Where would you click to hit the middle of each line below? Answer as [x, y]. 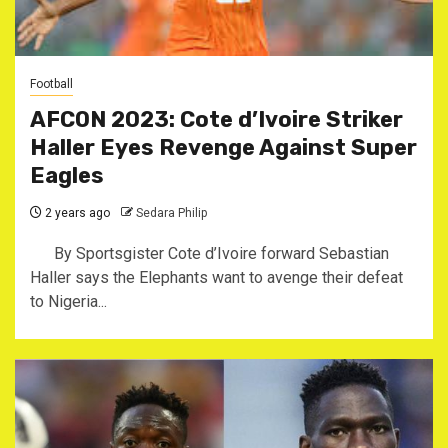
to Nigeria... [68, 301]
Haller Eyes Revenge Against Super [223, 147]
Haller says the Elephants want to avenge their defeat [216, 277]
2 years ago [76, 213]
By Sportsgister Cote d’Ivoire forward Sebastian [209, 253]
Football [51, 84]
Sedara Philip [171, 213]
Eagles [67, 175]
